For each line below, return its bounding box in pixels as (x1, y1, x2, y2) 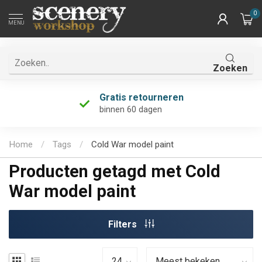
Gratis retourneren (99, 92, 184, 103)
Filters (108, 219, 139, 230)
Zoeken (213, 63, 248, 74)
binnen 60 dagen (99, 105, 162, 115)
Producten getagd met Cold (9, 161, 220, 182)
